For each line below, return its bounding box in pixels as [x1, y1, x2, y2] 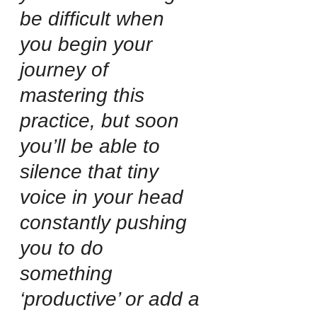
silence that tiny [20, 161, 164, 183]
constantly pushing [20, 212, 192, 234]
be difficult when [20, 8, 170, 30]
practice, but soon [20, 110, 185, 132]
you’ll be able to [20, 135, 166, 158]
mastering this [20, 84, 150, 107]
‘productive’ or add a [20, 288, 205, 311]
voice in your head [20, 186, 189, 209]
